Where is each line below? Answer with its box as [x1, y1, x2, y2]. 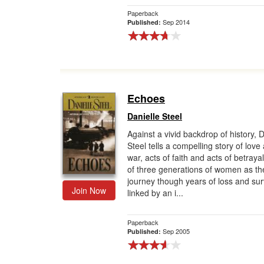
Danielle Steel [127, 110, 182, 122]
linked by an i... [127, 187, 183, 199]
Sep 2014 [163, 17, 190, 27]
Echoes [127, 91, 165, 106]
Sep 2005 [163, 226, 190, 236]
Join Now [72, 184, 106, 196]
